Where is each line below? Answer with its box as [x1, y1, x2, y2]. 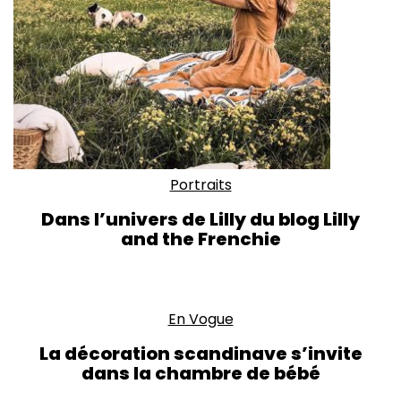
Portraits [169, 175, 232, 195]
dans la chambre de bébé [81, 361, 320, 386]
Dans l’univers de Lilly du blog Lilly [41, 207, 360, 232]
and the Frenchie [120, 226, 281, 252]
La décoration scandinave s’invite [38, 341, 363, 366]
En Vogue [167, 309, 234, 329]
